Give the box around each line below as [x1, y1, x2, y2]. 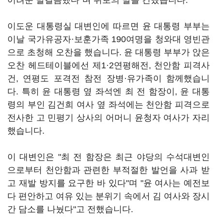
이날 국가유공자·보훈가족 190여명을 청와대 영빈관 [7, 34, 210, 44]
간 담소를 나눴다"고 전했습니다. [7, 204, 133, 214]
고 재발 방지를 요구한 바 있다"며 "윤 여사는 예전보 [7, 178, 210, 188]
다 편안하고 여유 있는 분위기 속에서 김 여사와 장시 [7, 191, 210, 201]
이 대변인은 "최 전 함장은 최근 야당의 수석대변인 [7, 152, 210, 162]
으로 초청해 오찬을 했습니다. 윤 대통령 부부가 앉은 [7, 47, 210, 57]
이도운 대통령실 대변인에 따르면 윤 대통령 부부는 [7, 21, 210, 31]
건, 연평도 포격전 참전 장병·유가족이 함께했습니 [7, 74, 210, 83]
